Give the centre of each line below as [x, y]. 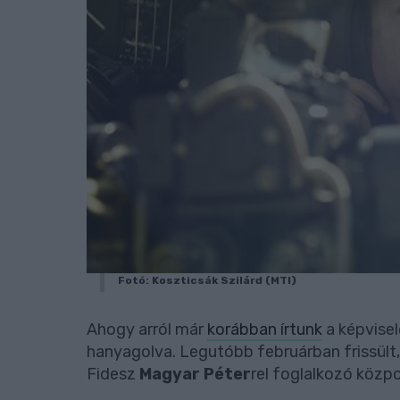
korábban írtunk [265, 329]
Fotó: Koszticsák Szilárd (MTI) [207, 280]
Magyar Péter [195, 374]
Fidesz [113, 374]
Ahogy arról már [147, 329]
